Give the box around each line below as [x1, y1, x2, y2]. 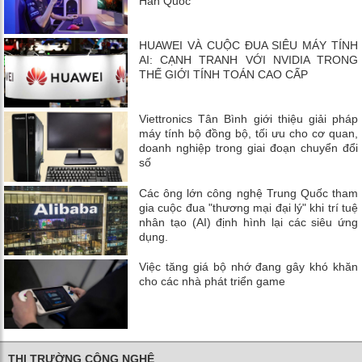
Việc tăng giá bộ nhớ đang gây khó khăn [139, 259, 358, 273]
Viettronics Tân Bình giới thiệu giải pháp [139, 112, 358, 126]
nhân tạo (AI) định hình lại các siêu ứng [139, 215, 358, 229]
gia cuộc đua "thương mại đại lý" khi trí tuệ [139, 200, 358, 214]
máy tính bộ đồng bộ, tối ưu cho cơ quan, [139, 127, 358, 141]
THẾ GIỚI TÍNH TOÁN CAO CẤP [139, 68, 309, 82]
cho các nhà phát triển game [139, 274, 286, 288]
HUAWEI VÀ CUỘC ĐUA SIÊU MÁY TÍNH [139, 39, 358, 53]
